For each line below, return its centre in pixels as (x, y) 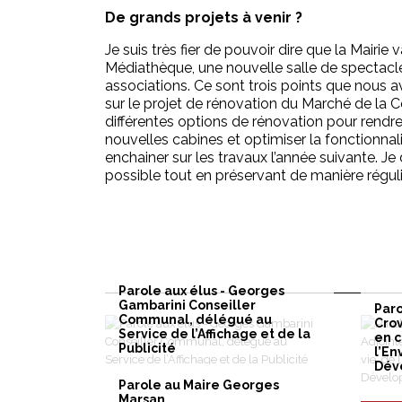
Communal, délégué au (195, 319)
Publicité (147, 348)
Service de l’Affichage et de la (214, 333)
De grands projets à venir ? (205, 17)
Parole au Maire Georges (199, 385)
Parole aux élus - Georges (201, 290)
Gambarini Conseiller (187, 305)
